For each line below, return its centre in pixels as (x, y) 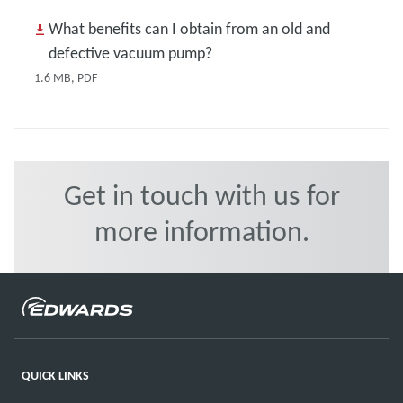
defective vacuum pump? (130, 54)
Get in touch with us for (201, 195)
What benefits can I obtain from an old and (189, 29)
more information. (201, 231)
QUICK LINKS (55, 375)
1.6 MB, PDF (65, 78)
